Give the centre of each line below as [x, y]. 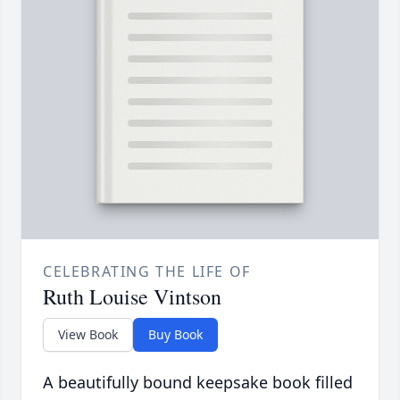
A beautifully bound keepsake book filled [198, 382]
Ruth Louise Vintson [132, 296]
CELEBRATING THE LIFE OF [147, 271]
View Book [88, 334]
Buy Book [175, 334]
